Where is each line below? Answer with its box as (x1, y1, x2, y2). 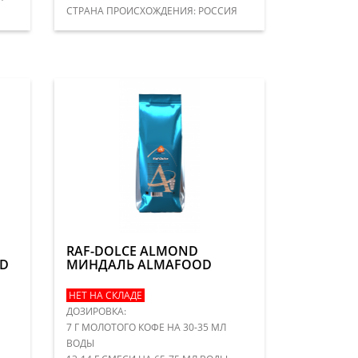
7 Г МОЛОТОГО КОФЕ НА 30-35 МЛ (66, 320, 227, 334)
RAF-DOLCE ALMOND (66, 241, 199, 260)
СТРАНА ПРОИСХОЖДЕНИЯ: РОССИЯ (66, 3, 238, 18)
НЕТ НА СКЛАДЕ (66, 288, 145, 302)
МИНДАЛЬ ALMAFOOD (66, 255, 213, 273)
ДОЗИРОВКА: (66, 304, 127, 318)
